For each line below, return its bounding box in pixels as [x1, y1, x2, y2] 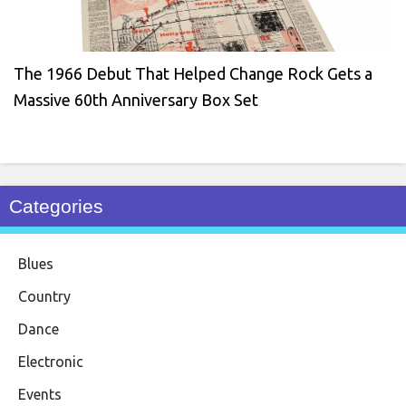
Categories [9, 195, 103, 217]
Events [18, 385, 62, 402]
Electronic [18, 353, 83, 370]
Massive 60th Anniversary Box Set [14, 90, 258, 109]
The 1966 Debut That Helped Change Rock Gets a [14, 63, 372, 82]
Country [18, 287, 71, 304]
